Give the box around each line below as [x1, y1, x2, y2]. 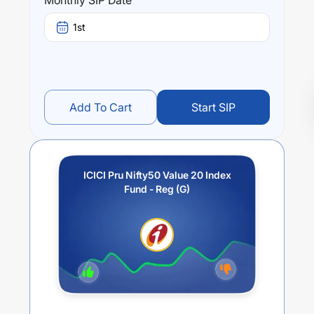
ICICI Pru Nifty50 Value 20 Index [83, 169, 231, 181]
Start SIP [191, 100, 235, 114]
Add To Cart [69, 100, 132, 114]
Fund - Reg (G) [124, 183, 190, 195]
